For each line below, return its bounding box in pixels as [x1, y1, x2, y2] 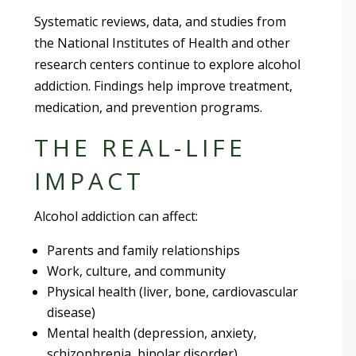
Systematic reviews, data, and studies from [34, 12, 287, 30]
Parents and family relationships [47, 241, 241, 259]
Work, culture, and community [47, 261, 226, 280]
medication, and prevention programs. [34, 98, 263, 116]
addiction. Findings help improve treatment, [34, 76, 293, 95]
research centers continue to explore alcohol [34, 55, 301, 73]
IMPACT [34, 164, 145, 197]
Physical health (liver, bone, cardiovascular [47, 282, 299, 300]
